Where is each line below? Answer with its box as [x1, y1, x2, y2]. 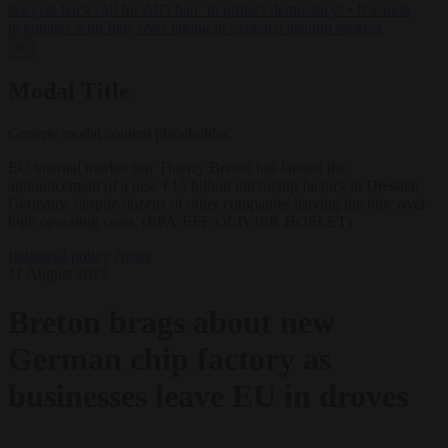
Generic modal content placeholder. [8, 124, 231, 142]
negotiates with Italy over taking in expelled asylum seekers [8, 19, 382, 37]
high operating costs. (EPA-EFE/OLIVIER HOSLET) [8, 212, 352, 230]
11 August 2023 [8, 264, 108, 282]
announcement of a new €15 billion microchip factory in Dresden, [8, 176, 423, 194]
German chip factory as [8, 341, 331, 378]
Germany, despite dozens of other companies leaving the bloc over [8, 194, 426, 212]
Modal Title [8, 78, 130, 105]
